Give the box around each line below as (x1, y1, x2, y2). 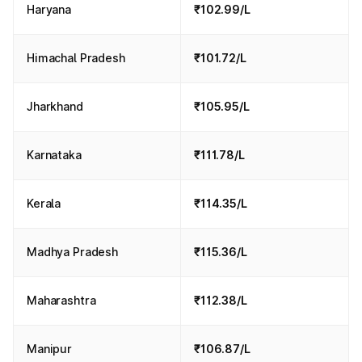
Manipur (27, 342, 73, 356)
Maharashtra (27, 293, 96, 307)
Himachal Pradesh (27, 51, 125, 65)
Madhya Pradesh (27, 245, 119, 259)
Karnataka (27, 148, 82, 162)
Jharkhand (27, 99, 83, 113)
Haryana (27, 2, 72, 16)
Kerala (27, 196, 61, 210)
